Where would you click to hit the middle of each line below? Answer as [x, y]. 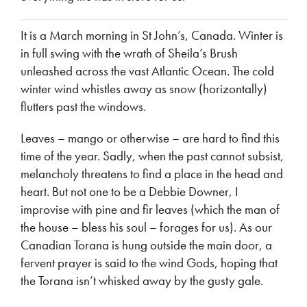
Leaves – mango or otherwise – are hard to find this [150, 138]
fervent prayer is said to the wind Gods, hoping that [149, 263]
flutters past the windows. [83, 107]
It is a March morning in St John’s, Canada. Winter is [152, 35]
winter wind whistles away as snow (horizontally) [144, 89]
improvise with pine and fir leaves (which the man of [150, 209]
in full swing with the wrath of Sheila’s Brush [129, 53]
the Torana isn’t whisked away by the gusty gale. [142, 281]
